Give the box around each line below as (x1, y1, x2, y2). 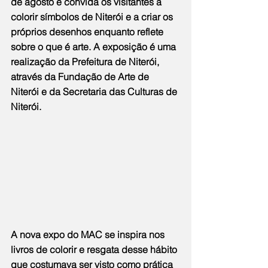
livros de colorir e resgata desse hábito (11, 243, 179, 256)
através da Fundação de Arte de (11, 71, 151, 83)
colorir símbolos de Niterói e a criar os (11, 11, 175, 23)
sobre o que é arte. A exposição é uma (11, 41, 178, 53)
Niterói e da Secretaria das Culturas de (11, 86, 179, 98)
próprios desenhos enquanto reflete (11, 26, 166, 38)
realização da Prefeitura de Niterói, (11, 56, 162, 68)
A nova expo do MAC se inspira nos (11, 229, 167, 241)
